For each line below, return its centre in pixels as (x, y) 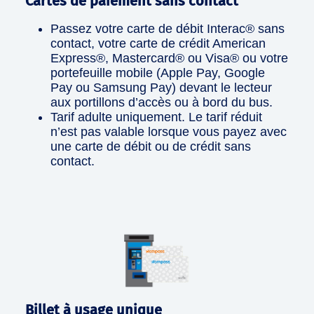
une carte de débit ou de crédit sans (151, 146)
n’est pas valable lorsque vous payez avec (169, 131)
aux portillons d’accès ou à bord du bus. (162, 102)
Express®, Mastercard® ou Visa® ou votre (169, 58)
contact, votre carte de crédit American (158, 43)
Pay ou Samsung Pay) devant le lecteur (161, 87)
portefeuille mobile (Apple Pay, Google (158, 73)
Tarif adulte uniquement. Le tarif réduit (156, 117)
